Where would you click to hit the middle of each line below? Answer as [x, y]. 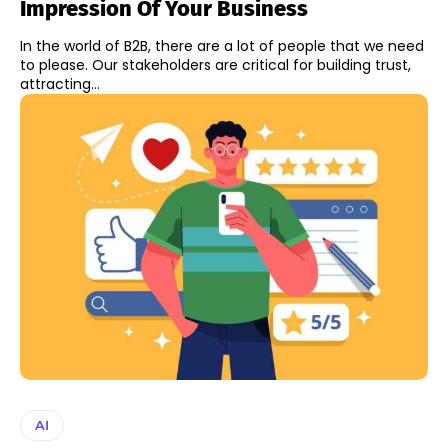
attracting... [60, 84]
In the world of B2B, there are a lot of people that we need [222, 46]
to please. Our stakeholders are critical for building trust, [215, 65]
